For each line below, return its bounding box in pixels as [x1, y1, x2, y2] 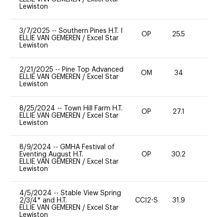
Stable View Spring [61, 189, 121, 197]
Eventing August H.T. [19, 151, 83, 158]
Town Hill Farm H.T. [64, 105, 123, 112]
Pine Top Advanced [62, 66, 124, 73]
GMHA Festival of [60, 143, 115, 151]
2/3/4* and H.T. [19, 197, 67, 204]
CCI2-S [135, 197, 158, 204]
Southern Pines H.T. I [59, 27, 123, 34]
